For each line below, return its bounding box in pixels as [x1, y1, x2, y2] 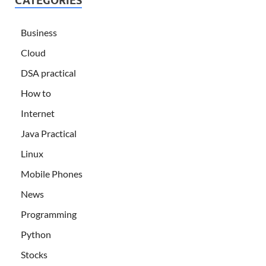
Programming [21, 208, 77, 220]
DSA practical [21, 67, 76, 79]
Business [21, 27, 57, 39]
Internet [21, 107, 55, 119]
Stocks [21, 249, 47, 261]
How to [21, 87, 51, 99]
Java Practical [21, 128, 77, 140]
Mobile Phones [21, 168, 83, 180]
